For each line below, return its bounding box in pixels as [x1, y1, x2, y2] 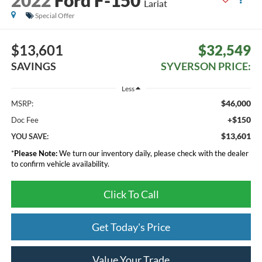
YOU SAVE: [11, 132, 49, 142]
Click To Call [103, 188, 159, 201]
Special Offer [35, 11, 75, 20]
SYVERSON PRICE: [161, 60, 251, 73]
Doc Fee [11, 115, 39, 125]
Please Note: [13, 149, 57, 158]
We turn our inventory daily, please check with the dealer [57, 149, 249, 158]
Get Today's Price [92, 220, 170, 234]
